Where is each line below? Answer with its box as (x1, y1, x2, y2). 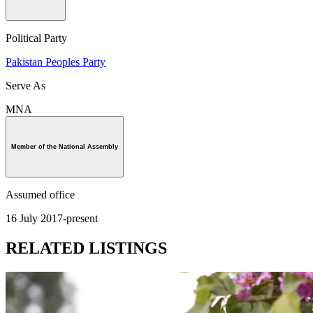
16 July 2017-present (6, 212, 98, 225)
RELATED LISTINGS (6, 238, 167, 257)
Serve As (6, 80, 45, 92)
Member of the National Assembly (11, 143, 118, 151)
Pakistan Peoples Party (6, 56, 105, 68)
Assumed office (6, 189, 75, 201)
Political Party (6, 32, 67, 45)
